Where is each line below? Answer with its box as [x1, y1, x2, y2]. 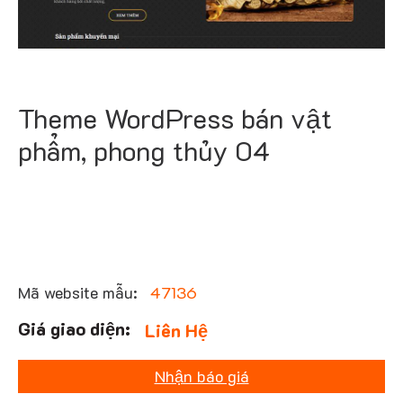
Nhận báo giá [154, 364, 249, 387]
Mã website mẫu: [18, 281, 142, 303]
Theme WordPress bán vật [18, 101, 332, 137]
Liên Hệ [145, 318, 209, 342]
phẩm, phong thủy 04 [18, 133, 270, 169]
